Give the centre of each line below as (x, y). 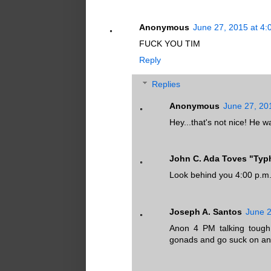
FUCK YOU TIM (170, 44)
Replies (166, 84)
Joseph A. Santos (206, 211)
